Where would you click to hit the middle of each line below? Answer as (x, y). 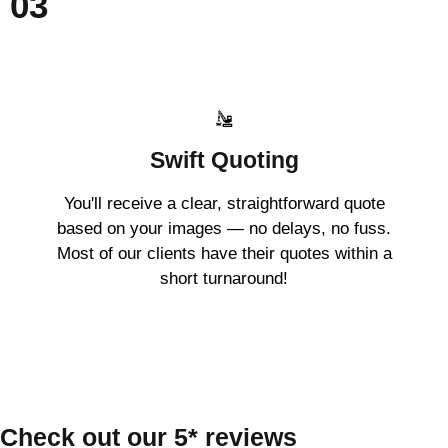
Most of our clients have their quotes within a (224, 254)
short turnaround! (224, 279)
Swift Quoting (224, 160)
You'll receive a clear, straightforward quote (224, 204)
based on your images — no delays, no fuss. (224, 229)
